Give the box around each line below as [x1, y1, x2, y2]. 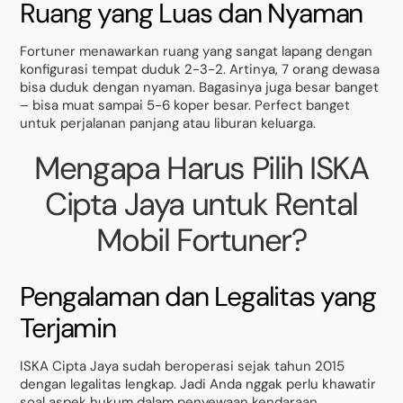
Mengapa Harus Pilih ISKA [34, 147, 369, 189]
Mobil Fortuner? [96, 219, 307, 261]
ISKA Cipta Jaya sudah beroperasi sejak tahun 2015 [20, 356, 345, 375]
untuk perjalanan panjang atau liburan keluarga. [20, 114, 317, 133]
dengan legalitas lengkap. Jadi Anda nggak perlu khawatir [20, 374, 377, 393]
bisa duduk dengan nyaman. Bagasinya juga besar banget [20, 78, 380, 97]
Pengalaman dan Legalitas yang [20, 278, 376, 314]
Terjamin [20, 309, 116, 345]
